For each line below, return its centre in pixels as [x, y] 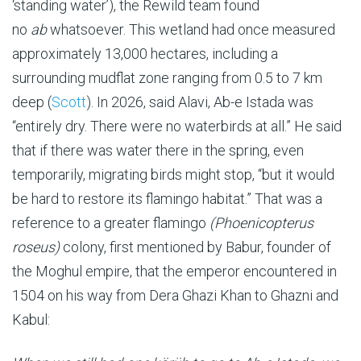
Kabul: [31, 319]
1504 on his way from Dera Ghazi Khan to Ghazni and [175, 295]
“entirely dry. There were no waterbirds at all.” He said [177, 126]
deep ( [32, 102]
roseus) [36, 247]
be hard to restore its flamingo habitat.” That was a [167, 198]
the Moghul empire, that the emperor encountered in [174, 271]
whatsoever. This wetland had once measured [193, 29]
